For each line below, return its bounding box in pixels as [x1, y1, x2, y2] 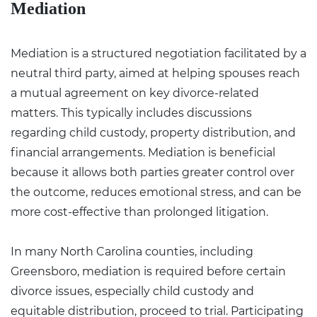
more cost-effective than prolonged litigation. [11, 204, 268, 219]
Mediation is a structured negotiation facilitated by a [11, 46, 306, 60]
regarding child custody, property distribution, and [11, 125, 296, 139]
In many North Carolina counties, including [11, 244, 253, 258]
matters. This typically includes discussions [11, 105, 252, 120]
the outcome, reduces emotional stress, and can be [11, 185, 301, 199]
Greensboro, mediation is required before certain [11, 264, 286, 278]
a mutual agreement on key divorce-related [11, 86, 259, 100]
